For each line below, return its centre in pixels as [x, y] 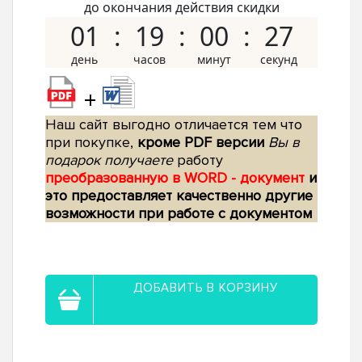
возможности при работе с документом [179, 214]
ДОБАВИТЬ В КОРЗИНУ [206, 288]
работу [198, 160]
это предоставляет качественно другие [179, 196]
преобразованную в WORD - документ [177, 178]
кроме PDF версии [201, 143]
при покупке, [91, 143]
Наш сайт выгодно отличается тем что [174, 125]
